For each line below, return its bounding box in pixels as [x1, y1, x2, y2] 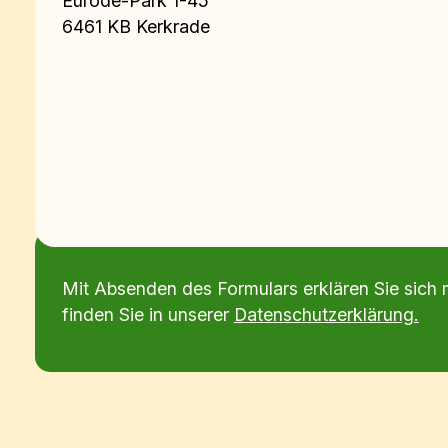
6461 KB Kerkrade [61, 15, 210, 37]
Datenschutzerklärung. [233, 303, 419, 325]
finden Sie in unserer [61, 303, 234, 325]
